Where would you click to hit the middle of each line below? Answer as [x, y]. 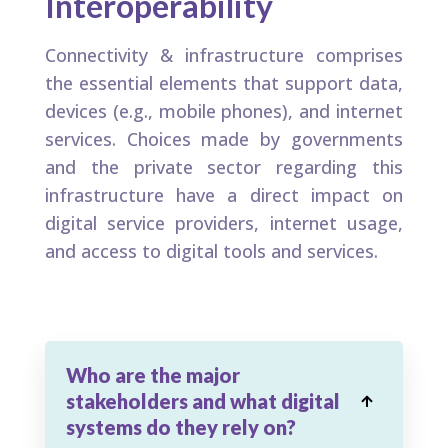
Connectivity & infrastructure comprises [224, 55]
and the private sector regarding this [224, 167]
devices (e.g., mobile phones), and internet [224, 111]
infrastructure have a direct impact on [224, 195]
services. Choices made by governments [224, 139]
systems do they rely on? [180, 427]
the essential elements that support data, [224, 83]
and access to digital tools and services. [211, 251]
